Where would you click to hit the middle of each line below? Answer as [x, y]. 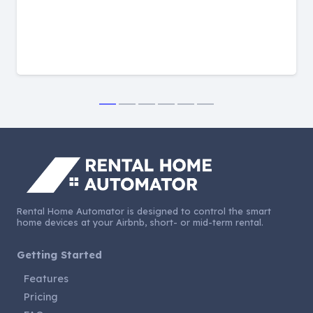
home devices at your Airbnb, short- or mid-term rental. [140, 223]
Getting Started [59, 255]
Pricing [41, 297]
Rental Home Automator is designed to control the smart [144, 211]
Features [46, 279]
